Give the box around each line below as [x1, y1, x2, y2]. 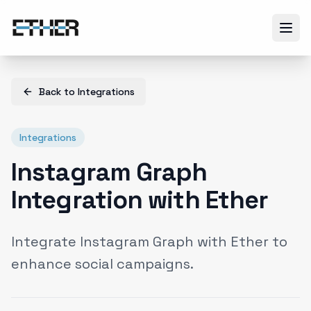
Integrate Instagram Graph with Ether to [11, 233, 287, 251]
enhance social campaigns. [11, 255, 194, 273]
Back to [39, 85, 78, 98]
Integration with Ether [11, 184, 269, 216]
